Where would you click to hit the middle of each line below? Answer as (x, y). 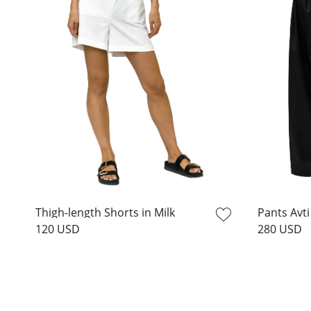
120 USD (58, 229)
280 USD (280, 229)
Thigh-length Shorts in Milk (105, 212)
